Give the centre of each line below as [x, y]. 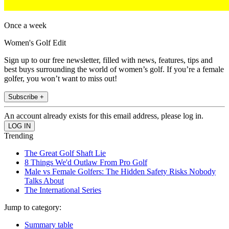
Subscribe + [26, 97]
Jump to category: [33, 208]
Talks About [44, 181]
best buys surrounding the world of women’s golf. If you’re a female [114, 70]
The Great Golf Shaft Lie [65, 153]
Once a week [25, 26]
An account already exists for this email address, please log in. [104, 116]
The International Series [63, 190]
